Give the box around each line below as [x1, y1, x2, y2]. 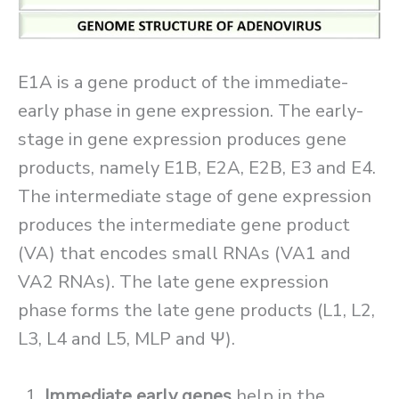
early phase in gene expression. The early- [18, 99, 363, 124]
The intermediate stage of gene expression [18, 184, 371, 209]
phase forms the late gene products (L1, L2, [18, 298, 375, 323]
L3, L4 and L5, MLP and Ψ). [18, 327, 235, 352]
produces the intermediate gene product [18, 213, 350, 238]
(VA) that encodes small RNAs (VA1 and [18, 241, 351, 266]
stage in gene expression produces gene [18, 127, 346, 152]
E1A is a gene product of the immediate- [18, 70, 348, 95]
